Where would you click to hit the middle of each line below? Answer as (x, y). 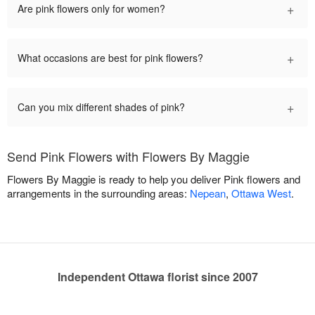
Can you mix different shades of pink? (101, 107)
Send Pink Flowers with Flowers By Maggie (128, 156)
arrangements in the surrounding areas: (98, 193)
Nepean (208, 193)
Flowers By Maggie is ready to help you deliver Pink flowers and (154, 179)
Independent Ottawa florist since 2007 (157, 277)
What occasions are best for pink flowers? (110, 58)
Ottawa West (261, 193)
